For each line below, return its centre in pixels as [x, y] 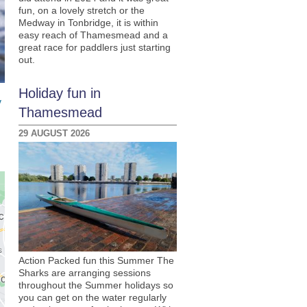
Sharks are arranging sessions [84, 273]
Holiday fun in [59, 93]
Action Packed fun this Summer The [96, 260]
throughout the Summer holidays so [96, 285]
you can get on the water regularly [92, 297]
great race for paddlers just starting [94, 47]
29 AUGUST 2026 [54, 133]
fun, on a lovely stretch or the [81, 10]
